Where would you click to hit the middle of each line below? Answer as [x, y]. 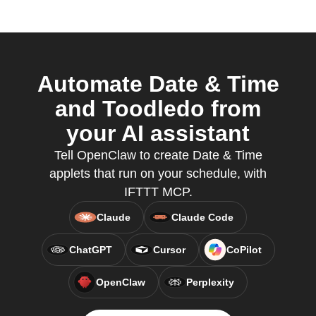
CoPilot [244, 250]
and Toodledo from [158, 109]
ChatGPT [90, 250]
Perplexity [210, 282]
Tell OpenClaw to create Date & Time [158, 155]
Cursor [169, 250]
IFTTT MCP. [158, 192]
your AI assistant [158, 133]
